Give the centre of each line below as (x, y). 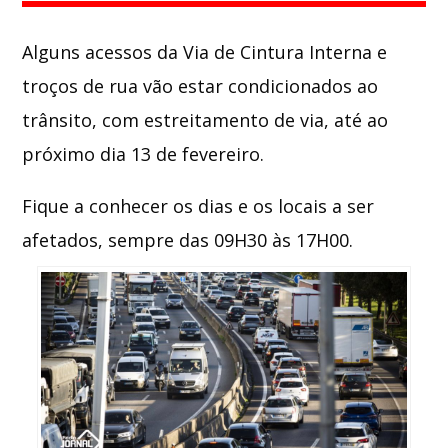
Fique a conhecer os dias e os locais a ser (198, 205)
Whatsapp (237, 49)
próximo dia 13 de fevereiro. (143, 153)
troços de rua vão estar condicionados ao (200, 85)
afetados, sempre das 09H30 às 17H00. (188, 239)
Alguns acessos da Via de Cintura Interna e (205, 51)
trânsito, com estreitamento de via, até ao (205, 119)
